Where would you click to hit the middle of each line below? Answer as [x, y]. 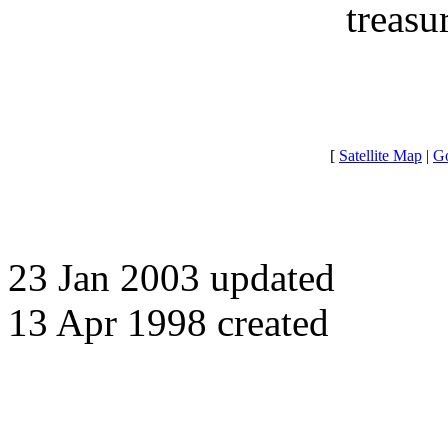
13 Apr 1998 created [168, 322]
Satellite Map [380, 155]
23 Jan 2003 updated [171, 277]
